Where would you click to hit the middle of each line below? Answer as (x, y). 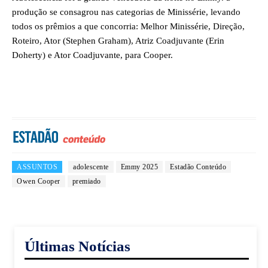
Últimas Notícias (77, 246)
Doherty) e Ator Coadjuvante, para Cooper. (92, 55)
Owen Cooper (39, 182)
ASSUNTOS (37, 167)
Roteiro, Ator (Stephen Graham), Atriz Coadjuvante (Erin (118, 40)
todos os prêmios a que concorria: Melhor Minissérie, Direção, (128, 26)
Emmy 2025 (139, 167)
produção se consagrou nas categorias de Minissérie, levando (126, 12)
